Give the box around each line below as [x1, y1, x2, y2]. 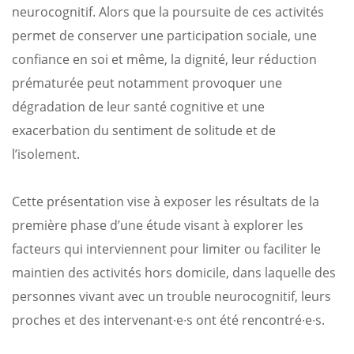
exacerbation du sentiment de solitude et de [12, 121, 276, 139]
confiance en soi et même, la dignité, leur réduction [12, 50, 317, 68]
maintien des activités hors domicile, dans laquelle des [12, 263, 336, 281]
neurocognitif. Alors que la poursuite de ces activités [12, 2, 324, 21]
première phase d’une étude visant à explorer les [12, 216, 303, 234]
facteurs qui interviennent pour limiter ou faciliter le [12, 239, 321, 258]
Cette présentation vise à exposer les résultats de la [12, 192, 319, 210]
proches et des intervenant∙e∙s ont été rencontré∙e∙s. [12, 311, 325, 329]
